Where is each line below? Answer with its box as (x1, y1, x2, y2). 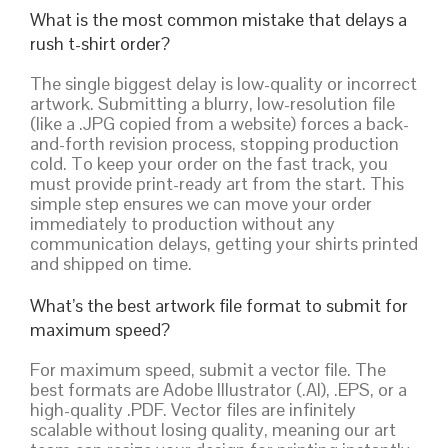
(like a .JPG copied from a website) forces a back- (30, 111, 409, 135)
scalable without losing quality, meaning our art (30, 417, 396, 441)
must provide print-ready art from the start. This (30, 171, 404, 195)
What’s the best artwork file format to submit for (30, 293, 408, 317)
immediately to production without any (30, 211, 335, 235)
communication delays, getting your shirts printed (30, 231, 418, 255)
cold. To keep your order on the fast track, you (30, 151, 388, 175)
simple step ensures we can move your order (30, 191, 372, 215)
